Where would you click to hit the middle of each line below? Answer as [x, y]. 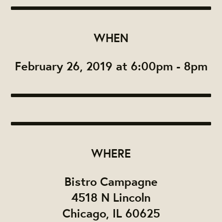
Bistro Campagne [111, 182]
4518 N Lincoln [111, 197]
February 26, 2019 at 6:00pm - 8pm [111, 66]
